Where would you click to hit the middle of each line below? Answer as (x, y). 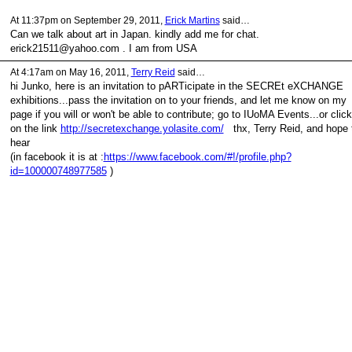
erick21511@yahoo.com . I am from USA (103, 48)
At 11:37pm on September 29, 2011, (87, 20)
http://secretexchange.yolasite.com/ (142, 128)
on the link (35, 128)
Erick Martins (192, 20)
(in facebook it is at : (57, 156)
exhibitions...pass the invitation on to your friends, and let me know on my (178, 100)
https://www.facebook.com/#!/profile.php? (197, 156)
